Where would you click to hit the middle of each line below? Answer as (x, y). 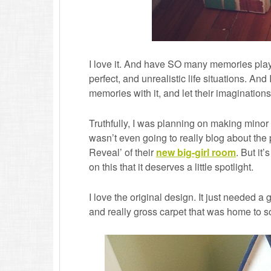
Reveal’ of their (122, 152)
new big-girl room (196, 152)
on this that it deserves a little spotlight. (171, 167)
